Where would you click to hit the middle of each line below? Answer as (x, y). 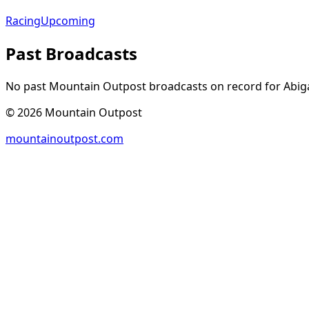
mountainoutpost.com (64, 139)
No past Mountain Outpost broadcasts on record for (143, 87)
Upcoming (68, 21)
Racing (23, 21)
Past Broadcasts (71, 54)
